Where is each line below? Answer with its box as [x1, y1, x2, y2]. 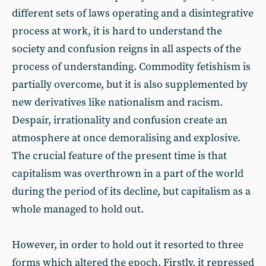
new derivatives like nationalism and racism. [12, 96, 223, 109]
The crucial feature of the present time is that [12, 149, 227, 163]
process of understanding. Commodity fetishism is [12, 60, 251, 74]
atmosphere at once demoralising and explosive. [12, 131, 240, 145]
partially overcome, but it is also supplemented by [12, 78, 248, 91]
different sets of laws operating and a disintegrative [12, 7, 254, 20]
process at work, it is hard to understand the [12, 24, 222, 38]
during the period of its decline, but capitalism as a [12, 185, 251, 198]
